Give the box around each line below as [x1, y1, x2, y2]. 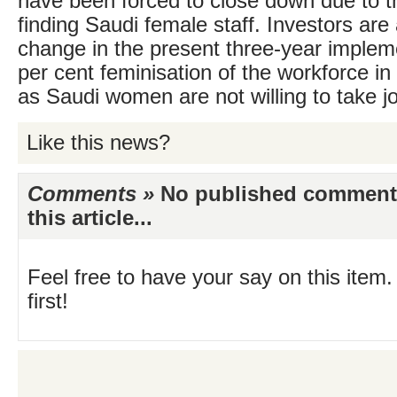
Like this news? [27, 131, 170, 154]
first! [27, 290, 68, 313]
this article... [27, 206, 152, 230]
